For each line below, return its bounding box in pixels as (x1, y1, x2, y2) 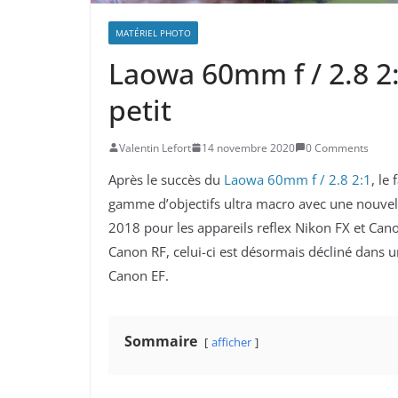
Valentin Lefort (119, 139, 191, 155)
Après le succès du (108, 170, 224, 188)
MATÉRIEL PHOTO (115, 26, 191, 39)
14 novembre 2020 (202, 139, 295, 155)
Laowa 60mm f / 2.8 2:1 (224, 170, 371, 188)
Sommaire (124, 330, 197, 351)
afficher (211, 333, 251, 350)
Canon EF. (108, 266, 172, 284)
